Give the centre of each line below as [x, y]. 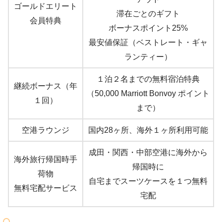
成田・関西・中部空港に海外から [148, 153]
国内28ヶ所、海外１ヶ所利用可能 [148, 130]
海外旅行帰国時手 [46, 160]
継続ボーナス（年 [46, 86]
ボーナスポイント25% [148, 28]
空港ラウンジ [46, 130]
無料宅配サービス [46, 188]
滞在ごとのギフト [148, 14]
